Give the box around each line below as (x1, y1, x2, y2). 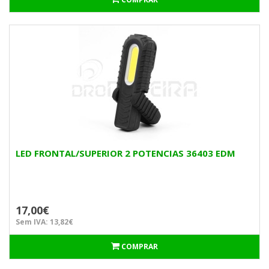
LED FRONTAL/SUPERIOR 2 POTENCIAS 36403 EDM (16, 147, 235, 159)
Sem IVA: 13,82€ (16, 217, 73, 227)
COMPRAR (121, 241, 158, 252)
